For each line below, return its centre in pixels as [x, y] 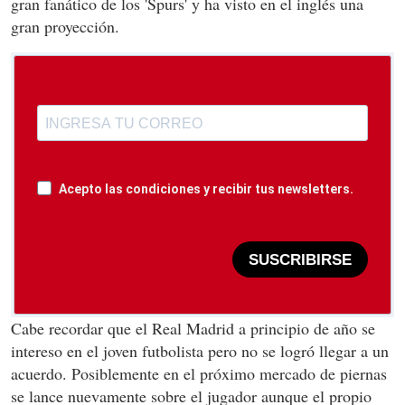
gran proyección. [65, 27]
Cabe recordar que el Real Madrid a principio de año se [193, 329]
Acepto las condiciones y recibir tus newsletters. [206, 189]
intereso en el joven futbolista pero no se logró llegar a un [200, 351]
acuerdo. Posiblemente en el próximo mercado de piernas [199, 374]
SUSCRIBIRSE [300, 259]
